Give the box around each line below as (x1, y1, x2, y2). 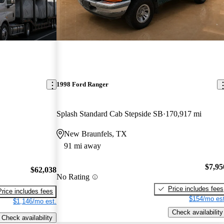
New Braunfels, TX (64, 129, 127, 138)
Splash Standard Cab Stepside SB (56, 109, 163, 118)
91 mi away (64, 141, 101, 150)
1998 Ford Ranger (56, 80, 109, 88)
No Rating (56, 172, 90, 181)
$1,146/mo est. (13, 197, 57, 205)
